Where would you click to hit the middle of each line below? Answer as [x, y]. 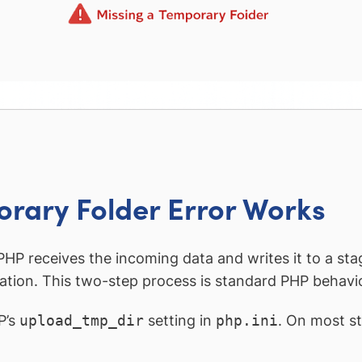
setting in [180, 321]
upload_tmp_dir [82, 321]
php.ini [247, 321]
